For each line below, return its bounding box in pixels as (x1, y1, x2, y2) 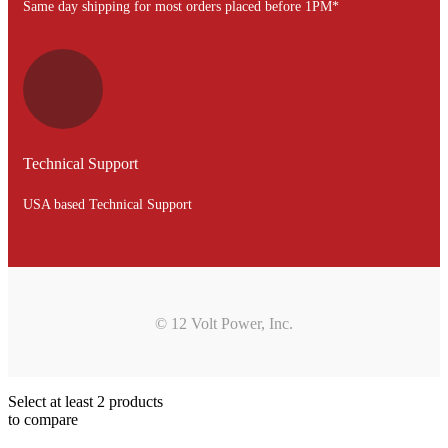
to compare (8, 410, 78, 428)
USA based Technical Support (23, 196, 192, 212)
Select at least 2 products (8, 392, 163, 410)
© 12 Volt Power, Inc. (155, 314, 293, 332)
